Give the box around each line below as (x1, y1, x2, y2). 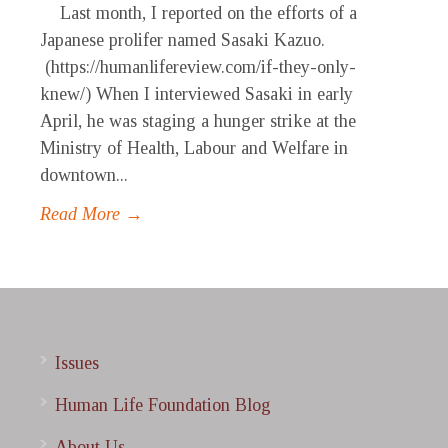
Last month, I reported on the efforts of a (40, 3, 357, 24)
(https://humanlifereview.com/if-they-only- (40, 57, 356, 78)
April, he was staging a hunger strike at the (40, 111, 356, 132)
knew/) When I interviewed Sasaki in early (40, 84, 353, 105)
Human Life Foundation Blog (55, 395, 271, 416)
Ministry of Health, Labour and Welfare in (40, 138, 348, 159)
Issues (55, 353, 99, 374)
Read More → (40, 204, 143, 225)
